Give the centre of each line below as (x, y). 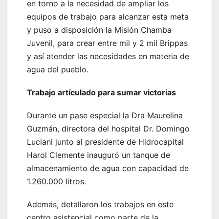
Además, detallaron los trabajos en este (100, 205)
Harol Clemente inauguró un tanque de (99, 155)
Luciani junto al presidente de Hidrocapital (105, 142)
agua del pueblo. (58, 70)
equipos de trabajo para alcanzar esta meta (108, 17)
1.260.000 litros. (56, 182)
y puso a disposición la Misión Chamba (99, 30)
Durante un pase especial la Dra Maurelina (105, 116)
